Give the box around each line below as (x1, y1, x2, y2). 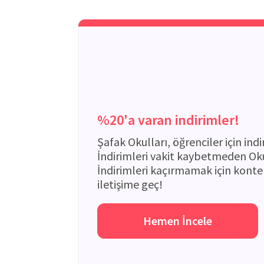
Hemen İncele (143, 213, 212, 228)
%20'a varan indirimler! (97, 111, 239, 129)
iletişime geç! (97, 177, 163, 192)
